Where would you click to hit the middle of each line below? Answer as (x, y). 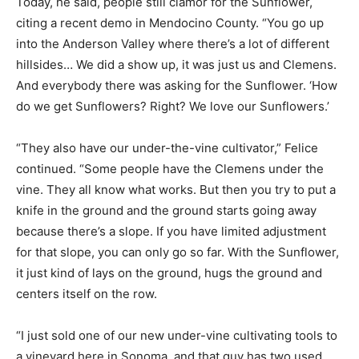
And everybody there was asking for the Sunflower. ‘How (177, 86)
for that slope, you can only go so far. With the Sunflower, (177, 252)
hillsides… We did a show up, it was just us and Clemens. (176, 65)
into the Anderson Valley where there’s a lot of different (173, 44)
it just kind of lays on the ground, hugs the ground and (169, 273)
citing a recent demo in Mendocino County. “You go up (170, 23)
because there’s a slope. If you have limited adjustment (171, 232)
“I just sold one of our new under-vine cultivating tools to (177, 336)
